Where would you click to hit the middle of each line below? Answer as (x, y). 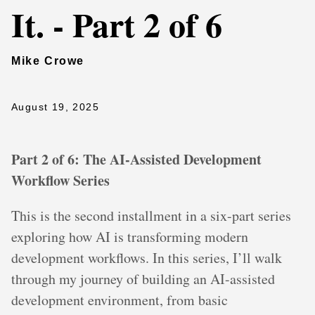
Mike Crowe (48, 61)
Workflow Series (60, 180)
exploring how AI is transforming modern (130, 237)
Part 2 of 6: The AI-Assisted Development (136, 159)
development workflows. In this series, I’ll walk (147, 258)
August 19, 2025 (55, 107)
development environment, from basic (120, 300)
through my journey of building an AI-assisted (143, 279)
